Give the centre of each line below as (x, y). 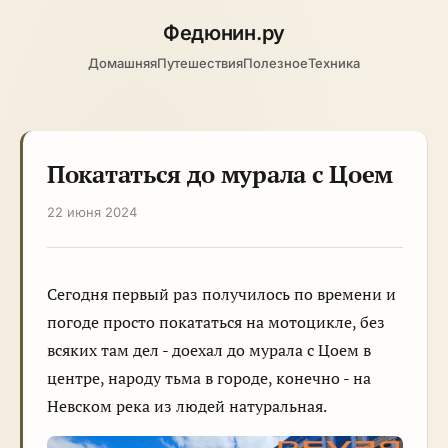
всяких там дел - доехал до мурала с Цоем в (209, 350)
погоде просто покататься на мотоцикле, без (216, 322)
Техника (334, 63)
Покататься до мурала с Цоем (220, 174)
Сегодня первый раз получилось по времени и (221, 294)
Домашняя (122, 63)
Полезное (275, 63)
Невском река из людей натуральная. (187, 406)
